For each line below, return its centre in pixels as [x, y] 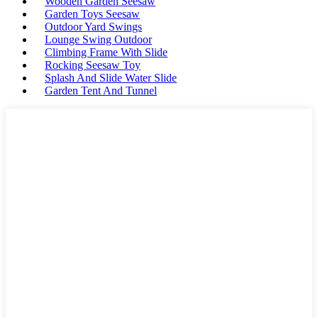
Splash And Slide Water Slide [111, 78]
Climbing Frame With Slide [106, 52]
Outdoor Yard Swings [93, 27]
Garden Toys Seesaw [92, 14]
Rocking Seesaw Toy [93, 65]
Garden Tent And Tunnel [101, 91]
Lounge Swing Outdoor [98, 39]
